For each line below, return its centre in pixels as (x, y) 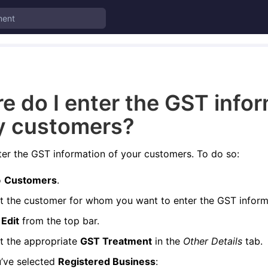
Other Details (213, 241)
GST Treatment (116, 241)
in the (167, 241)
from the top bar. (59, 221)
